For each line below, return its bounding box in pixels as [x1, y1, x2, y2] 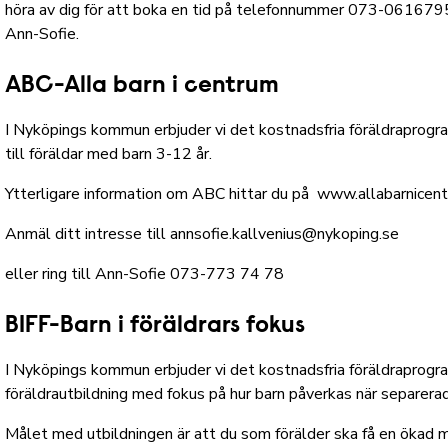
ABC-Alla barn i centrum [5, 74, 280, 99]
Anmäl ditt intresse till [5, 223, 171, 246]
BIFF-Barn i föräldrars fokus [5, 314, 306, 339]
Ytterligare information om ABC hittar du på [5, 183, 314, 206]
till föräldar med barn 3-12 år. [5, 143, 217, 166]
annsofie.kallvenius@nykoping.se [170, 223, 400, 246]
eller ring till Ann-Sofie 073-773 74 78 [5, 263, 285, 286]
